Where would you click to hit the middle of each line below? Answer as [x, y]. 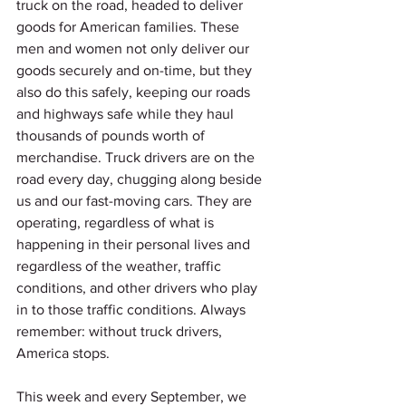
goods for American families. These [130, 27]
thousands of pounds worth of [112, 135]
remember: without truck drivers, [121, 331]
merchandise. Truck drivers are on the [137, 157]
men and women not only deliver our [135, 48]
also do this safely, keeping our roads [135, 92]
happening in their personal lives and [135, 244]
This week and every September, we [133, 396]
